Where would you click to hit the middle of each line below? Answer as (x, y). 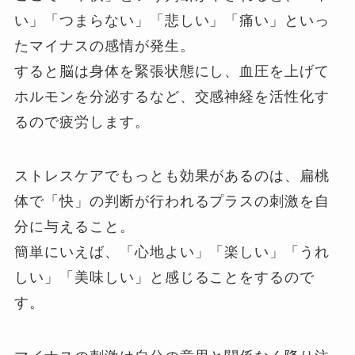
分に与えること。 (74, 226)
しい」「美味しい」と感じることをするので (165, 277)
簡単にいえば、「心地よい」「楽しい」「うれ (172, 252)
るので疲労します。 (82, 122)
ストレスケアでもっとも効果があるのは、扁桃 (172, 176)
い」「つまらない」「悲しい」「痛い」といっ (172, 20)
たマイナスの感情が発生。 (105, 46)
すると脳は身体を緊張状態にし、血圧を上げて (172, 71)
